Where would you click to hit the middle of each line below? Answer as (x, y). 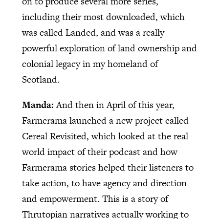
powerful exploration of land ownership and (109, 48)
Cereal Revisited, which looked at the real (105, 136)
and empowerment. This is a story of (95, 198)
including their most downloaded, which (103, 17)
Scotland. (41, 79)
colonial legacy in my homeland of (90, 64)
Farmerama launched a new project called (105, 120)
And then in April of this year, (115, 105)
